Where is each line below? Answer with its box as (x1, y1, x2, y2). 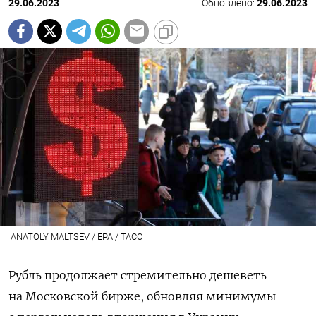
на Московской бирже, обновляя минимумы (8, 288, 276, 303)
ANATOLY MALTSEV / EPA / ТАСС (10, 231, 142, 242)
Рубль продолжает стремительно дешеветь (8, 267, 267, 282)
